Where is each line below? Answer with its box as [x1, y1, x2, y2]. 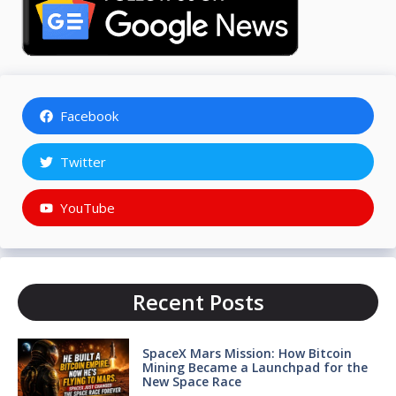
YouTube [59, 199, 115, 217]
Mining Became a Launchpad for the [141, 359, 368, 377]
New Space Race [141, 373, 241, 391]
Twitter [59, 153, 106, 171]
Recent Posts [132, 287, 264, 317]
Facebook [59, 107, 118, 126]
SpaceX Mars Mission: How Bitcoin [141, 345, 352, 362]
